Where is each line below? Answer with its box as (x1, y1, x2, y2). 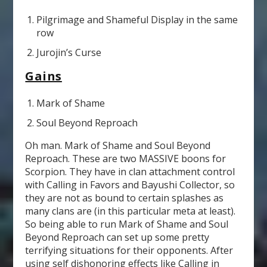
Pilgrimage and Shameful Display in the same (36, 13, 238, 26)
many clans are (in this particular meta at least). (25, 204, 236, 218)
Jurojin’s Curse (36, 45, 101, 59)
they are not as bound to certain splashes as (25, 191, 224, 205)
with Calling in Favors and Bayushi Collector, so (25, 178, 235, 192)
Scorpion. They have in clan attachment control (25, 165, 235, 179)
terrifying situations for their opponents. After (25, 244, 234, 257)
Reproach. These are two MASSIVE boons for (25, 152, 226, 166)
